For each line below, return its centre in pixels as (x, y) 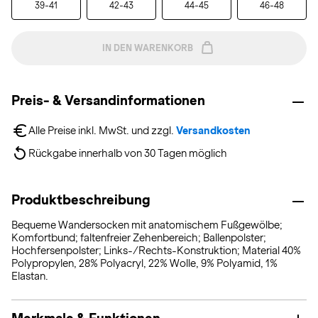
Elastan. (30, 276)
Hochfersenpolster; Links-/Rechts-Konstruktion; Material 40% (156, 251)
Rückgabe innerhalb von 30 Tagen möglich (128, 153)
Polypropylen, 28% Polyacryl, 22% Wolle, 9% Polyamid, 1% (144, 263)
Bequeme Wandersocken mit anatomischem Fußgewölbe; (147, 225)
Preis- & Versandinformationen (108, 100)
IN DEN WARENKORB (148, 48)
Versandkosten (213, 131)
